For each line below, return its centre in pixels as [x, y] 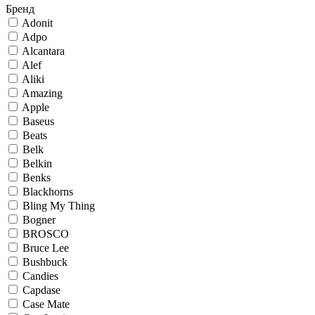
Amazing [42, 93]
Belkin [37, 163]
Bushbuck [45, 262]
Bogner [39, 220]
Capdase [41, 290]
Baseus [38, 121]
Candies [40, 276]
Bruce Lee [46, 248]
